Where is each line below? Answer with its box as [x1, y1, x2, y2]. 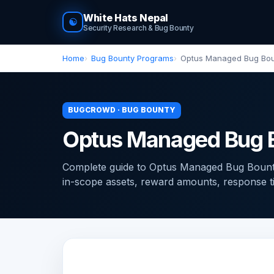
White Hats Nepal [83, 12, 168, 24]
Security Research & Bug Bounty [83, 23, 194, 32]
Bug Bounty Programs [91, 53, 174, 63]
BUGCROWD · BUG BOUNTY [68, 105, 176, 114]
